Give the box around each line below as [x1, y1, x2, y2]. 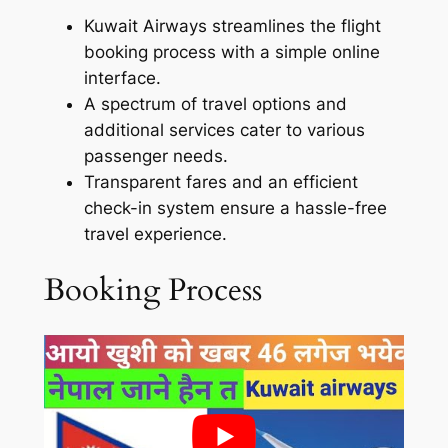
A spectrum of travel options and [83, 93, 347, 114]
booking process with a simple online [83, 41, 380, 62]
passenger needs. [83, 145, 228, 166]
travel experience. [83, 223, 227, 244]
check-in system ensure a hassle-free [83, 197, 387, 218]
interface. [83, 67, 161, 88]
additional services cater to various [83, 119, 365, 140]
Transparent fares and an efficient [83, 171, 358, 192]
